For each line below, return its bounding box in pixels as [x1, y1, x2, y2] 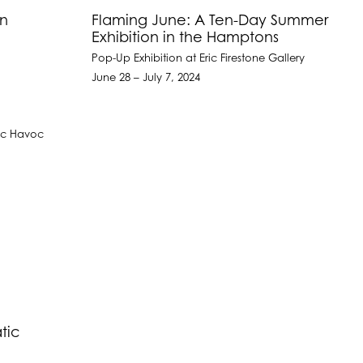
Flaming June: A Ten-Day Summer [92, 13, 329, 30]
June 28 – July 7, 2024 [92, 73, 201, 84]
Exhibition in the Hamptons [92, 30, 280, 47]
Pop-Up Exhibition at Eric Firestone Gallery [92, 53, 305, 65]
